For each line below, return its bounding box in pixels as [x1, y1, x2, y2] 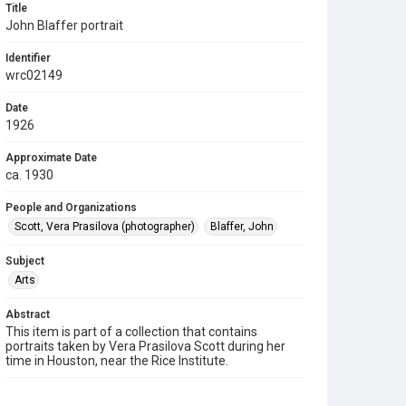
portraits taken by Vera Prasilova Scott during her [5, 339, 285, 353]
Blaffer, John [210, 220, 274, 233]
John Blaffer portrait [5, 18, 123, 33]
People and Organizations [5, 201, 137, 214]
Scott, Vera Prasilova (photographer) [14, 220, 195, 233]
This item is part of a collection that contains [5, 324, 257, 339]
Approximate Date [5, 151, 97, 164]
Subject [5, 255, 44, 267]
